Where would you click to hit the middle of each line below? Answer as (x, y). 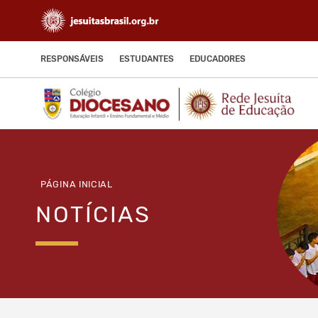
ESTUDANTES (147, 59)
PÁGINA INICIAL (77, 184)
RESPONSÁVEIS (72, 59)
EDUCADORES (218, 59)
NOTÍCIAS (93, 214)
